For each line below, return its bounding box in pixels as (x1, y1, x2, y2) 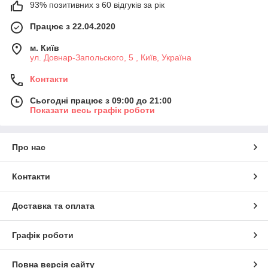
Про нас (12, 142, 45, 152)
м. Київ (30, 42, 59, 53)
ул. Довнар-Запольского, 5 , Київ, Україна (30, 52, 191, 62)
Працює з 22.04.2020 (30, 21, 115, 31)
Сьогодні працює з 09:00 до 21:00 (30, 95, 172, 105)
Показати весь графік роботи (30, 105, 155, 115)
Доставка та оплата (12, 200, 95, 211)
